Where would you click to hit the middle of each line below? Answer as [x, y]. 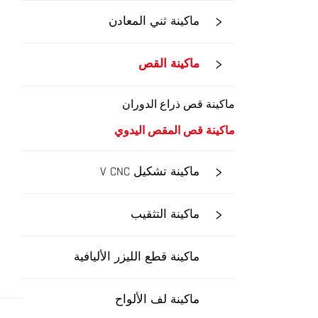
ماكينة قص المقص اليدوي [175, 131]
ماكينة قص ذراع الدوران [179, 105]
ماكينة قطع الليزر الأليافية [137, 257]
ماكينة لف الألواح [157, 300]
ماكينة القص [169, 64]
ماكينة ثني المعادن [154, 21]
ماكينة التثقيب [165, 214]
